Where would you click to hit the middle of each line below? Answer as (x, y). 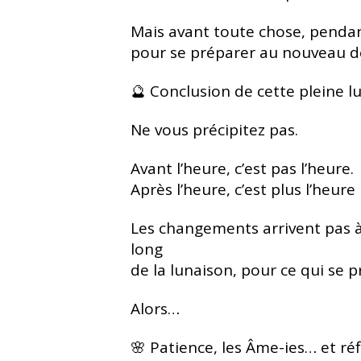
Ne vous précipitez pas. (214, 129)
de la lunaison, (186, 270)
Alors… (155, 308)
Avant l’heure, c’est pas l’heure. (242, 168)
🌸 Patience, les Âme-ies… (226, 347)
